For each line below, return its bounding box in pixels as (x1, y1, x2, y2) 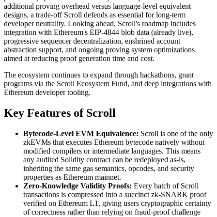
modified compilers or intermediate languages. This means (23, 146, 201, 155)
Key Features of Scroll (4, 106, 116, 119)
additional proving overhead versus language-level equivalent (4, 1, 191, 10)
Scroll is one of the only (140, 129, 213, 138)
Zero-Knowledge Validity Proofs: (23, 181, 134, 190)
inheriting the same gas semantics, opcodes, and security (23, 164, 194, 172)
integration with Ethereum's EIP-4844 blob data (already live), (4, 28, 193, 36)
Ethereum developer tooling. (4, 88, 91, 96)
